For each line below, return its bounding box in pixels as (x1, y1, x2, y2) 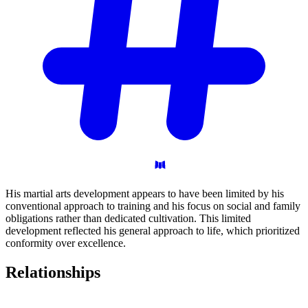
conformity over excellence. (5, 237, 126, 250)
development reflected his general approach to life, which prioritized (5, 225, 300, 237)
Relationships (5, 263, 100, 281)
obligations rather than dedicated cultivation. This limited (5, 212, 251, 225)
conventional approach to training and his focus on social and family (5, 200, 300, 212)
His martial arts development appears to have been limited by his (5, 188, 284, 200)
